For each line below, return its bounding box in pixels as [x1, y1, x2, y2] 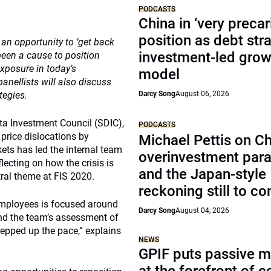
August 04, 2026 [175, 206, 230, 215]
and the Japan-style [139, 166, 267, 183]
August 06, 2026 [175, 90, 230, 98]
